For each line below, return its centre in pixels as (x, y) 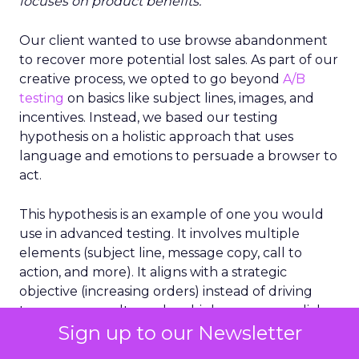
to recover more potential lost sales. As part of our (179, 60)
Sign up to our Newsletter (179, 333)
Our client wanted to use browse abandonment (173, 40)
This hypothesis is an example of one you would (171, 214)
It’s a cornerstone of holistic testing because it (165, 350)
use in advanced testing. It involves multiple (159, 234)
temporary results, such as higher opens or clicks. (176, 311)
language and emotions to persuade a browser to (178, 156)
